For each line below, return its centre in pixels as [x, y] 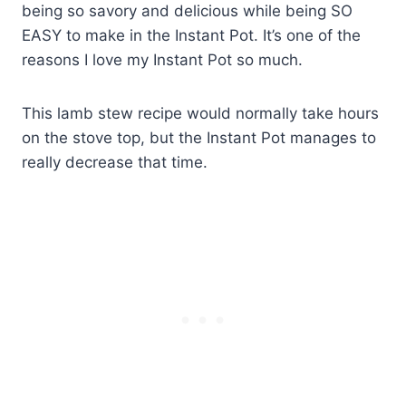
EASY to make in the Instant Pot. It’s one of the [191, 35]
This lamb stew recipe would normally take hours [200, 113]
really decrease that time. [115, 162]
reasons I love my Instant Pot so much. [162, 59]
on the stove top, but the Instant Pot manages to [199, 137]
